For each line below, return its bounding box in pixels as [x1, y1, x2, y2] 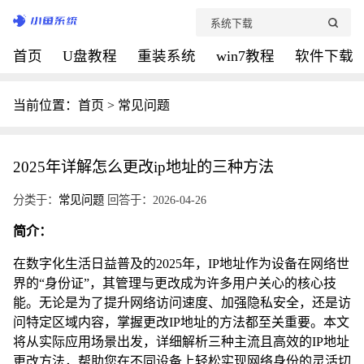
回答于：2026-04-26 [104, 193, 206, 206]
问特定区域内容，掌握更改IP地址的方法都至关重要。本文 [13, 315, 349, 329]
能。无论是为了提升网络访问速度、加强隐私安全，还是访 [13, 296, 351, 310]
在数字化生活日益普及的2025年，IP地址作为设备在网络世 [13, 257, 349, 271]
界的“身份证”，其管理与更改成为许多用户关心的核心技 [13, 276, 336, 290]
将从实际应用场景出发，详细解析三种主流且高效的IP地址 [13, 335, 349, 349]
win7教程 [216, 48, 279, 64]
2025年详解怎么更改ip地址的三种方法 [13, 158, 274, 175]
